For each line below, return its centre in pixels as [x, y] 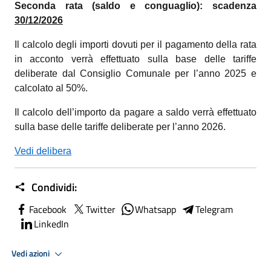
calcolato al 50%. [52, 88]
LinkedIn [51, 224]
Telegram [214, 209]
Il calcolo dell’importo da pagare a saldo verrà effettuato [135, 112]
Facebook [48, 209]
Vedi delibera [43, 151]
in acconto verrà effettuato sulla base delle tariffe [135, 59]
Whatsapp [155, 209]
